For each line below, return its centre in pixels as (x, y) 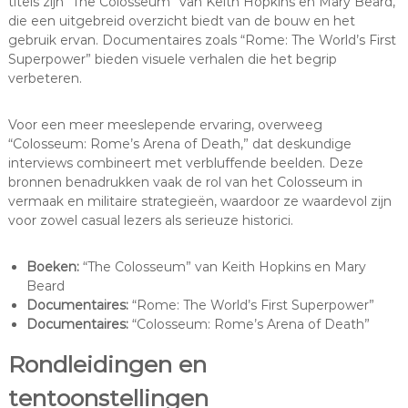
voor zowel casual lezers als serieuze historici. (150, 220)
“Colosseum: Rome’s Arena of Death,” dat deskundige (179, 143)
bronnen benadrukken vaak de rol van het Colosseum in (185, 182)
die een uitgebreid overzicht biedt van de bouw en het (181, 20)
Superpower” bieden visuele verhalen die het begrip (172, 59)
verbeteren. (45, 78)
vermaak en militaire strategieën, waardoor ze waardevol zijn (199, 201)
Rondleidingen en (107, 364)
